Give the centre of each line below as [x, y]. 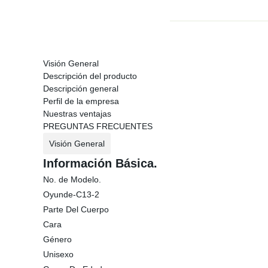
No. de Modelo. [72, 179]
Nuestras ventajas [77, 114]
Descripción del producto [90, 76]
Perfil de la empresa [81, 101]
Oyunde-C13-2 [71, 194]
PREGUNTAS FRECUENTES [98, 126]
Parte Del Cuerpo [76, 209]
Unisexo [58, 254]
